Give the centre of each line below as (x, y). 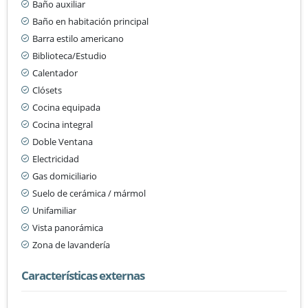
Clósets (47, 90)
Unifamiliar (54, 210)
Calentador (55, 73)
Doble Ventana (63, 141)
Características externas (83, 275)
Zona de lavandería (71, 244)
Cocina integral (63, 124)
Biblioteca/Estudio (69, 55)
